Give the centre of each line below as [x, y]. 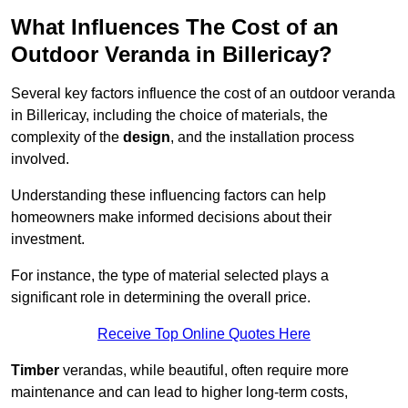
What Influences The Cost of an [175, 27]
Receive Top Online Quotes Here [204, 334]
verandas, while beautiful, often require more [204, 371]
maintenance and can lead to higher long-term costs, [179, 393]
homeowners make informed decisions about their [171, 218]
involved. [40, 159]
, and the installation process [262, 138]
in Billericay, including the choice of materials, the [169, 116]
